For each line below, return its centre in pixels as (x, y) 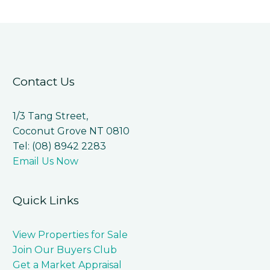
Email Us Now (46, 161)
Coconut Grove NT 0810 (71, 131)
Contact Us (44, 81)
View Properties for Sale (70, 234)
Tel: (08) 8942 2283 (59, 146)
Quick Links (46, 200)
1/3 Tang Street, (50, 116)
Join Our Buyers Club (65, 250)
